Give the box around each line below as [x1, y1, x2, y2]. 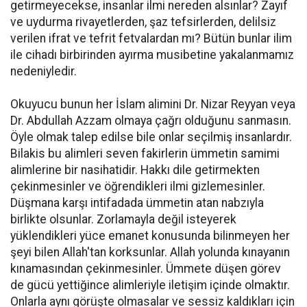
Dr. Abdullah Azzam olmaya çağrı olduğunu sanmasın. [10, 113, 291, 127]
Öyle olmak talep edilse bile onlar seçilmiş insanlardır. [10, 130, 292, 144]
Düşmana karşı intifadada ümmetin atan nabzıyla [10, 195, 264, 210]
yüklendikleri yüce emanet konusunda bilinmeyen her [10, 228, 290, 243]
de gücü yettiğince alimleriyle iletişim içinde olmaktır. [10, 278, 290, 292]
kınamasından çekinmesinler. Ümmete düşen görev [10, 261, 281, 275]
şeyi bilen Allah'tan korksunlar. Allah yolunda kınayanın [10, 245, 290, 259]
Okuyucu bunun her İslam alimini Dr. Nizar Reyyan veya [10, 97, 295, 111]
